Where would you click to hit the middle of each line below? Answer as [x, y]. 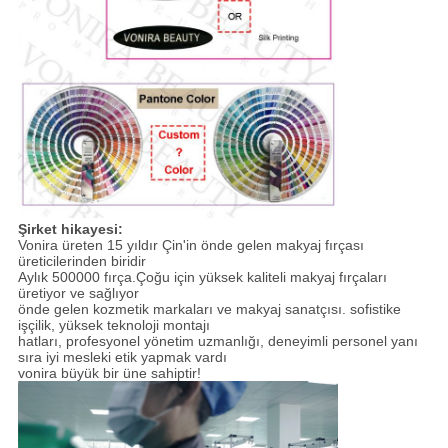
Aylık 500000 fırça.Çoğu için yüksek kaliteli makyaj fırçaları [202, 277]
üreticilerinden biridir [81, 261]
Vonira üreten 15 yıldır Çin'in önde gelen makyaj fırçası [190, 245]
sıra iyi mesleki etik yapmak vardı [122, 357]
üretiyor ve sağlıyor [78, 293]
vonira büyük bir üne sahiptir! [109, 373]
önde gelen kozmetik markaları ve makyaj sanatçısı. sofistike [209, 309]
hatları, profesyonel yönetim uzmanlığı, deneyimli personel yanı [217, 341]
